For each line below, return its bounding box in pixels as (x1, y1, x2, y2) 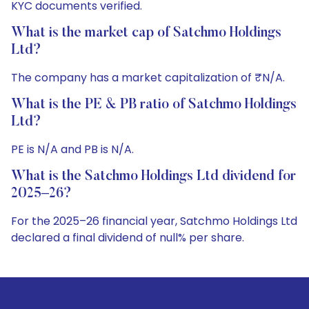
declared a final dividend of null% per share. (11, 230, 244, 246)
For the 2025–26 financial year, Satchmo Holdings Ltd (11, 213, 297, 229)
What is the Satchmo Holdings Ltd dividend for (11, 170, 296, 183)
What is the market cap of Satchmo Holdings (11, 26, 281, 40)
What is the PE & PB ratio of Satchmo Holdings (11, 98, 297, 112)
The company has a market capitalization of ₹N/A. (11, 70, 285, 86)
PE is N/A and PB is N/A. (11, 141, 134, 157)
